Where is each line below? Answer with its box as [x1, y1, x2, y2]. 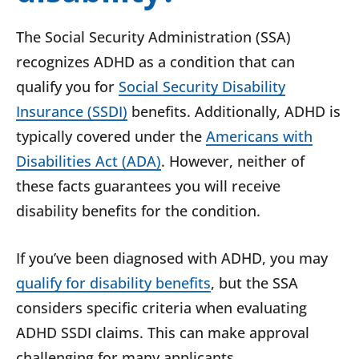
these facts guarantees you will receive [16, 176, 280, 196]
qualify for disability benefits [16, 273, 211, 293]
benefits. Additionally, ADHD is [127, 102, 341, 122]
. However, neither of [161, 151, 305, 171]
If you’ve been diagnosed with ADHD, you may [16, 248, 328, 268]
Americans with [206, 127, 313, 147]
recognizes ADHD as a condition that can [16, 52, 295, 72]
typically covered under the [16, 127, 206, 147]
